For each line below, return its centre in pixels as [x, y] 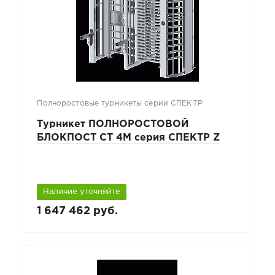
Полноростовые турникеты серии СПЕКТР [120, 103]
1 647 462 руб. [78, 211]
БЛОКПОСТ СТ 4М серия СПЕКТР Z [129, 137]
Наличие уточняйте [82, 192]
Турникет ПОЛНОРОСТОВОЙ [113, 124]
